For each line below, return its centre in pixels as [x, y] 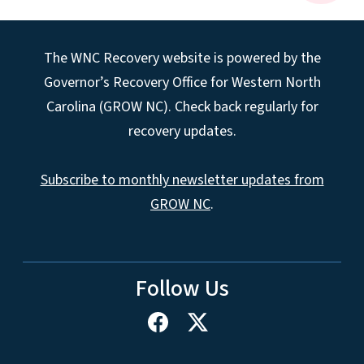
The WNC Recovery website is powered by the [182, 58]
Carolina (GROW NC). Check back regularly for [182, 107]
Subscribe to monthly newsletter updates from [182, 180]
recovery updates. [182, 132]
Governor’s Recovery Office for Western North [182, 83]
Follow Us [182, 289]
